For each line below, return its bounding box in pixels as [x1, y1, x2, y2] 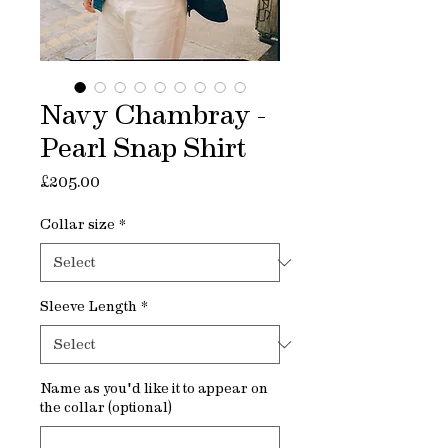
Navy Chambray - [40, 101, 266, 129]
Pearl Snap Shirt [40, 134, 246, 162]
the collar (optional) [40, 401, 172, 415]
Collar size [40, 218, 115, 232]
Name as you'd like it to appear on [40, 382, 268, 396]
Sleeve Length [40, 300, 137, 314]
